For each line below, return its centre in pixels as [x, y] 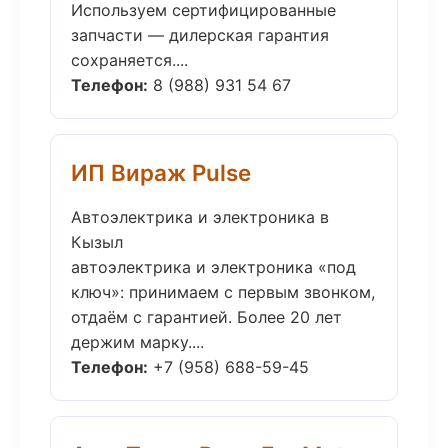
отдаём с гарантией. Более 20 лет [206, 317]
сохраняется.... [129, 60]
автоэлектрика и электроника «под [213, 267]
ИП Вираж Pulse [161, 172]
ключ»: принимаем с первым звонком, [223, 292]
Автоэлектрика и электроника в [200, 217]
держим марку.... [137, 342]
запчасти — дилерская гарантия [200, 35]
